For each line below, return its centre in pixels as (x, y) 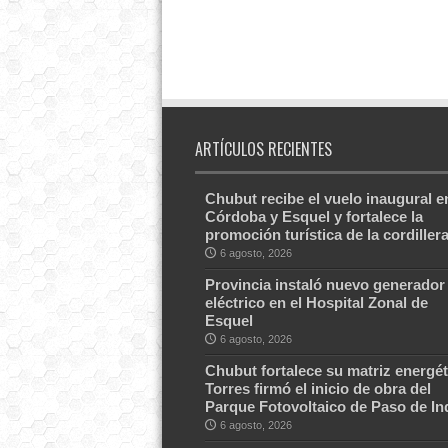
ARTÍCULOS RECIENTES (263, 149)
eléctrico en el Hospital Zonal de (316, 302)
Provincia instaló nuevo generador (324, 284)
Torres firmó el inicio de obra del (317, 388)
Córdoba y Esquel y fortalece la (313, 216)
